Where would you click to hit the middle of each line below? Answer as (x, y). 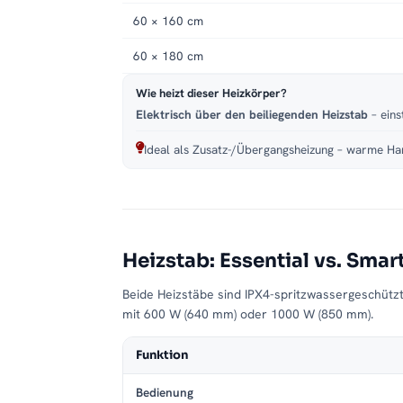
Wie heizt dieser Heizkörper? (211, 94)
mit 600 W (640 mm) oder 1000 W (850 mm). (248, 314)
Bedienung (165, 393)
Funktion (162, 355)
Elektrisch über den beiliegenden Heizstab (252, 115)
